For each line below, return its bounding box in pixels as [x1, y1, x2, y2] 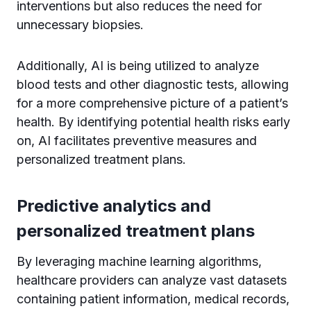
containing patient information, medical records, [17, 292, 289, 306]
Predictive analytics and [17, 196, 211, 216]
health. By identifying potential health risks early [17, 115, 290, 129]
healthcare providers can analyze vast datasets [17, 273, 287, 287]
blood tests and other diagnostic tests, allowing [17, 77, 289, 92]
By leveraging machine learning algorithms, [17, 254, 262, 269]
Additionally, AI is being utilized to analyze [17, 58, 259, 73]
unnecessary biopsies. [17, 17, 147, 32]
